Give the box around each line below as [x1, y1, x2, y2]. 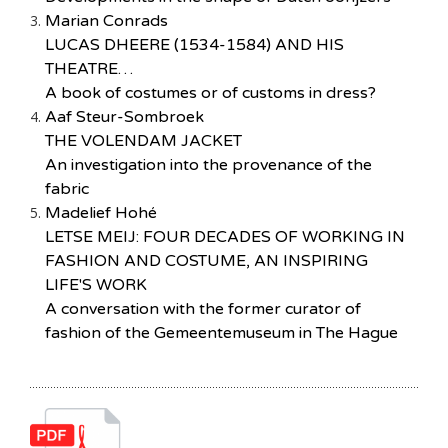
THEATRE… [45, 59, 133, 79]
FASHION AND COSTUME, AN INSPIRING [45, 251, 368, 271]
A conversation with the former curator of [45, 299, 361, 319]
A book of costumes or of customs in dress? [45, 83, 376, 103]
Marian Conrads [45, 11, 168, 31]
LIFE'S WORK [45, 275, 147, 295]
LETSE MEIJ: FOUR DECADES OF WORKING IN [45, 227, 405, 247]
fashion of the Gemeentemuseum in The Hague [45, 323, 398, 343]
